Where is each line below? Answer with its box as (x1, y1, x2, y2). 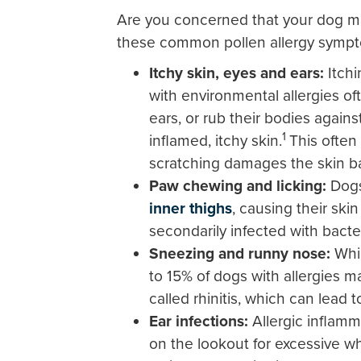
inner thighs (149, 199, 232, 218)
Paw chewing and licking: (149, 176, 326, 195)
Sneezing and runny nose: (149, 244, 334, 263)
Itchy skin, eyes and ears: (149, 64, 328, 82)
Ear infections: (149, 312, 248, 330)
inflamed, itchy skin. (149, 131, 282, 150)
